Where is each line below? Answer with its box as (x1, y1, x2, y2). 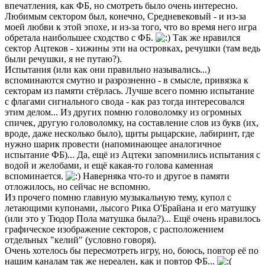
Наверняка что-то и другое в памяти (80, 171, 230, 182)
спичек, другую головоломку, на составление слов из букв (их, (5, 118, 258, 128)
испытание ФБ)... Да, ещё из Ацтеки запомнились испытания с (5, 150, 260, 160)
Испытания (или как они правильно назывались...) (5, 64, 210, 75)
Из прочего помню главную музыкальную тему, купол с (5, 192, 231, 203)
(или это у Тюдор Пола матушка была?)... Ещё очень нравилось (5, 214, 260, 224)
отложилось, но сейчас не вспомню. (5, 182, 150, 192)
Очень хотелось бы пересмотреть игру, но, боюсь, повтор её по (5, 245, 258, 256)
